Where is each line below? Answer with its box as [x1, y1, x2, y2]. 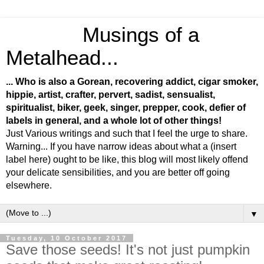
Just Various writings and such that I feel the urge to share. [6, 128, 247, 138]
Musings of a [6, 24, 199, 46]
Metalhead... [6, 47, 118, 69]
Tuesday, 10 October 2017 [6, 235, 127, 242]
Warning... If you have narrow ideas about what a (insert [6, 141, 236, 151]
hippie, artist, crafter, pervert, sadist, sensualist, [6, 90, 215, 100]
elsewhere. [6, 180, 52, 190]
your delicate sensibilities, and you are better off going [6, 167, 230, 177]
